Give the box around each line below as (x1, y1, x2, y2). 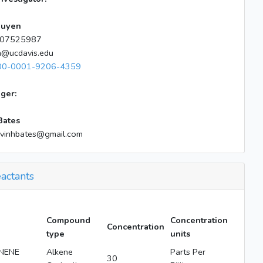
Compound (46, 214, 90, 226)
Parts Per (170, 246, 205, 258)
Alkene (46, 246, 73, 258)
